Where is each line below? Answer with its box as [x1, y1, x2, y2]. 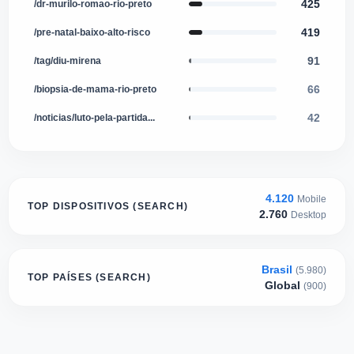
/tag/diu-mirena [34, 55, 101, 67]
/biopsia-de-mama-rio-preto [34, 84, 156, 96]
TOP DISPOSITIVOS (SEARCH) [28, 201, 188, 213]
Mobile [297, 194, 326, 205]
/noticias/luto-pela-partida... [34, 112, 155, 124]
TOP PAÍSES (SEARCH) [28, 272, 151, 284]
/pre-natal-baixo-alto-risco [34, 27, 150, 39]
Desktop [291, 209, 326, 221]
